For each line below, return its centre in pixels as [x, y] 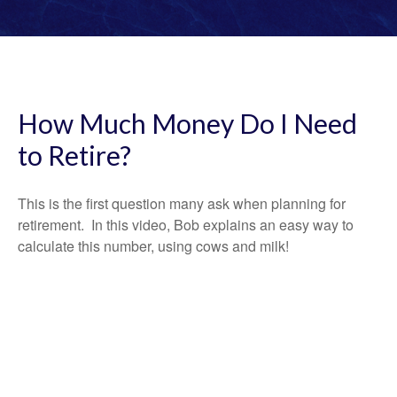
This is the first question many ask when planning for [182, 203]
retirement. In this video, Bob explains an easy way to [186, 225]
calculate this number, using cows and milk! [153, 246]
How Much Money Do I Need [187, 123]
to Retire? [74, 155]
